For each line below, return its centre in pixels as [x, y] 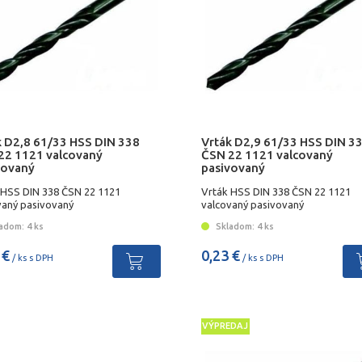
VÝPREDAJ [225, 325]
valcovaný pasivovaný [252, 204]
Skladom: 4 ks [243, 227]
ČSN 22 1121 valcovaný [267, 155]
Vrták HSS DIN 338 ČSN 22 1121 [276, 191]
